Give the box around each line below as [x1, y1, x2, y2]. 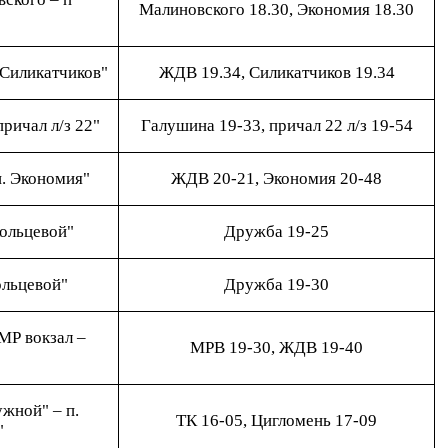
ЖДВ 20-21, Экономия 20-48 [171, 169, 382, 188]
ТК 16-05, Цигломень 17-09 [176, 411, 377, 430]
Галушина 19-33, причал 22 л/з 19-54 [140, 116, 413, 135]
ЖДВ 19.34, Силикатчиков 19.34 [158, 63, 395, 82]
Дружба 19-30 [224, 275, 329, 294]
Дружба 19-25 [224, 222, 329, 241]
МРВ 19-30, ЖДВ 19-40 [190, 338, 363, 357]
